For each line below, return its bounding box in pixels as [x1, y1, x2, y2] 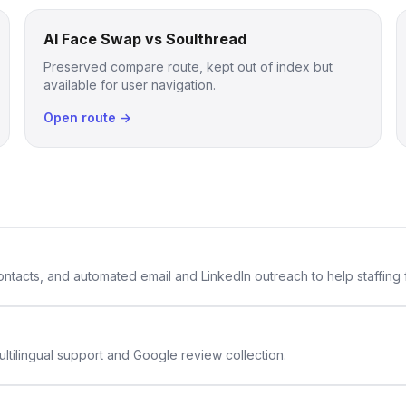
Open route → [43, 110, 131, 125]
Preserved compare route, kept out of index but [43, 59, 333, 74]
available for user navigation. [43, 77, 216, 92]
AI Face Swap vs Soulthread [43, 30, 246, 48]
